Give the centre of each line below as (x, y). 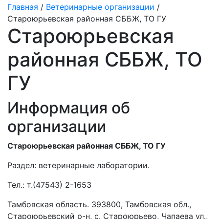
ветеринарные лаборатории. (93, 165)
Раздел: (22, 165)
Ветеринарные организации (100, 7)
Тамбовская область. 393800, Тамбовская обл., (99, 204)
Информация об (69, 108)
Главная (23, 7)
